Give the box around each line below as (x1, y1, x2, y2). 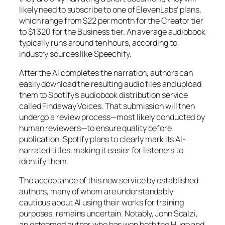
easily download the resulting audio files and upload (19, 78, 201, 89)
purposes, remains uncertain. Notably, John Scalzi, (19, 208, 198, 219)
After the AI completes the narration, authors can (19, 67, 193, 78)
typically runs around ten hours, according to (19, 37, 177, 48)
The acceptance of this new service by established (19, 175, 199, 186)
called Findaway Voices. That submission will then (19, 100, 195, 111)
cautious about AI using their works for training (19, 197, 184, 208)
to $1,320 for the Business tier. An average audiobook (19, 26, 205, 37)
